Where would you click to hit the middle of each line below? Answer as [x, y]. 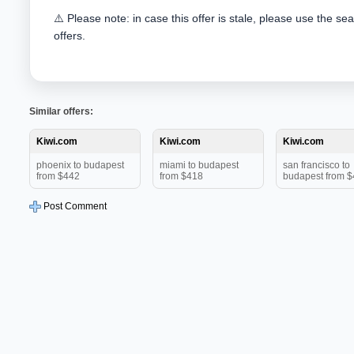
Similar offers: [61, 111]
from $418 [181, 176]
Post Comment [74, 206]
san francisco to [316, 165]
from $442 [58, 176]
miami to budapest [199, 165]
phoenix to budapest [80, 165]
